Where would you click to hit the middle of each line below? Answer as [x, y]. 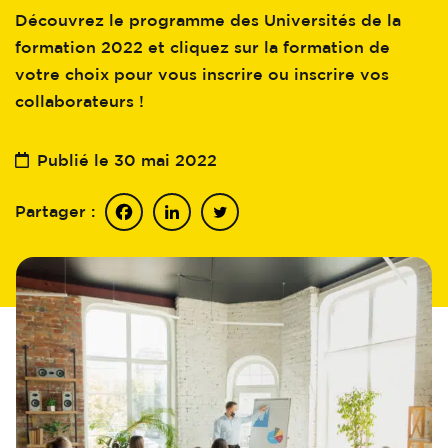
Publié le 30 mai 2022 [127, 160]
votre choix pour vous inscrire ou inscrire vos [202, 74]
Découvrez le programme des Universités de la [208, 20]
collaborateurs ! [79, 101]
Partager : [55, 211]
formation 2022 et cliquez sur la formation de [202, 47]
